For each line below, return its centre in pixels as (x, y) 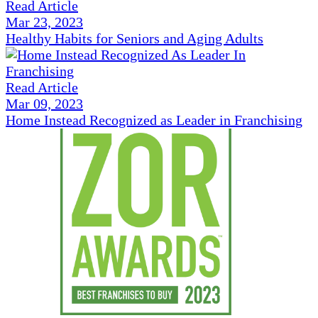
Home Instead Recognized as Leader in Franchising (154, 120)
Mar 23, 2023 (44, 22)
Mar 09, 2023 (44, 104)
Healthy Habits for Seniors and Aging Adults (135, 39)
